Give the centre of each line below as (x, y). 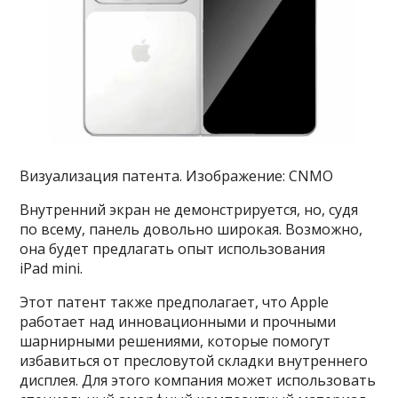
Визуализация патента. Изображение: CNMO (177, 176)
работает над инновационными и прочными (178, 322)
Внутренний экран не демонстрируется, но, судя (189, 210)
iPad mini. (52, 269)
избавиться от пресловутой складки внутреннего (194, 361)
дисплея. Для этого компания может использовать (198, 381)
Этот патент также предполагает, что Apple (175, 302)
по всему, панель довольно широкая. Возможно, (191, 230)
